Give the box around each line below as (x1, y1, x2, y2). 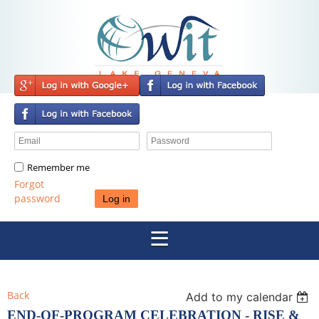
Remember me (27, 161, 90, 174)
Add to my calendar (186, 290, 293, 304)
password (14, 192, 61, 205)
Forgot (14, 177, 44, 191)
